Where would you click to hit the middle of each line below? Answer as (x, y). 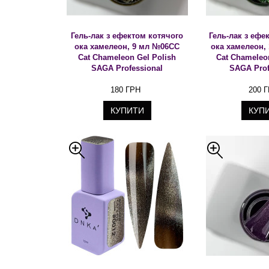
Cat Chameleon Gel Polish (127, 57)
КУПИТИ (127, 110)
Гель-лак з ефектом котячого (127, 36)
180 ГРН (125, 90)
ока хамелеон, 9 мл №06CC (127, 47)
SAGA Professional (127, 68)
